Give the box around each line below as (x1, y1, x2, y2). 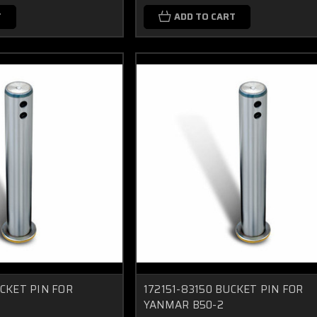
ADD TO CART (173, 8, 236, 24)
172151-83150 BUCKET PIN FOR (143, 280, 304, 298)
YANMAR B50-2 (143, 296, 224, 313)
